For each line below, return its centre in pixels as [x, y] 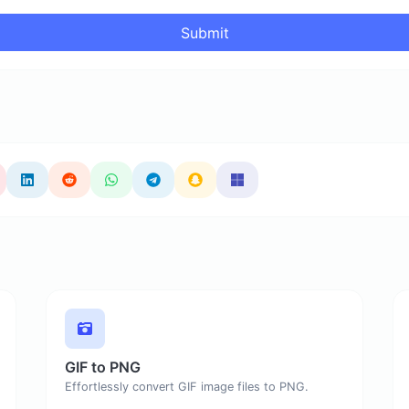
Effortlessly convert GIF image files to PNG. [186, 387]
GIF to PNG [102, 367]
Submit [204, 32]
